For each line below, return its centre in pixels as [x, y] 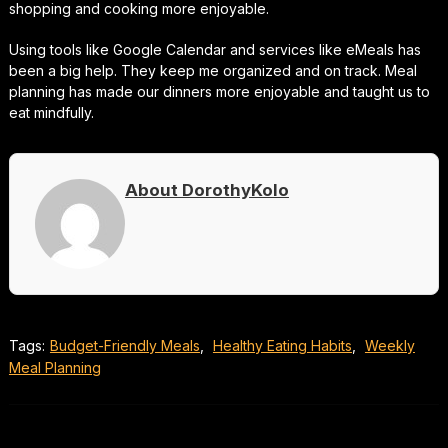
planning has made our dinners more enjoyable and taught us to [219, 91]
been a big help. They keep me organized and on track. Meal [212, 70]
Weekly [389, 345]
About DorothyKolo [206, 189]
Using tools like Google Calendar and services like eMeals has [214, 49]
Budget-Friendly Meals [124, 345]
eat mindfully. [51, 112]
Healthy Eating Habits [282, 345]
